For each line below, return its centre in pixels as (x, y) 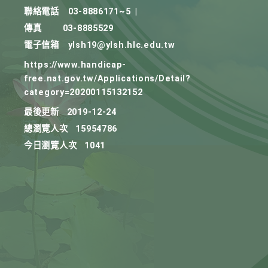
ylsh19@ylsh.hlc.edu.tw (121, 45)
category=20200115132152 (83, 92)
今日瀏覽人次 (51, 146)
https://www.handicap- (75, 65)
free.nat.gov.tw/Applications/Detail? (107, 79)
